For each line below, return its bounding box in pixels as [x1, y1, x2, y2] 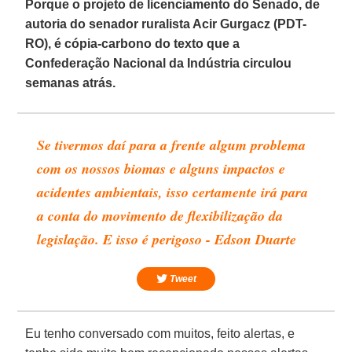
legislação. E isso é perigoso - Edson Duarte [37, 229, 297, 249]
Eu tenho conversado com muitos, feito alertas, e [25, 326, 295, 340]
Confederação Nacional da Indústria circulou [25, 56, 292, 70]
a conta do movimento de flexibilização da [37, 205, 284, 225]
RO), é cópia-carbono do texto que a [25, 36, 240, 50]
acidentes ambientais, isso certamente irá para [37, 181, 309, 202]
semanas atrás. [25, 75, 116, 90]
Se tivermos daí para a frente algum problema [37, 134, 306, 155]
